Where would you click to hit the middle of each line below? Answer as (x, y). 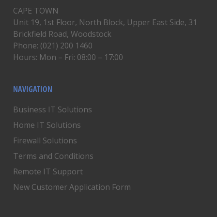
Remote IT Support (48, 171)
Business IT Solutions (52, 109)
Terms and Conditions (53, 156)
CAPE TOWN (36, 11)
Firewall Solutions (45, 140)
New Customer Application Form (72, 187)
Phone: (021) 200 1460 (53, 46)
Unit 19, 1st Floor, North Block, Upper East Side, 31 (105, 22)
